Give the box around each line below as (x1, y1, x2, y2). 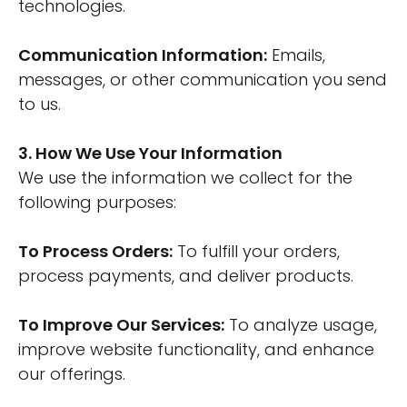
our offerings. (18, 362, 125, 385)
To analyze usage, (224, 313, 377, 336)
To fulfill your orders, (173, 240, 340, 263)
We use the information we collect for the (18, 166, 352, 189)
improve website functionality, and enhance (18, 338, 374, 361)
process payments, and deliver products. (18, 264, 353, 287)
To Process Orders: (18, 240, 173, 263)
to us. (18, 93, 61, 115)
